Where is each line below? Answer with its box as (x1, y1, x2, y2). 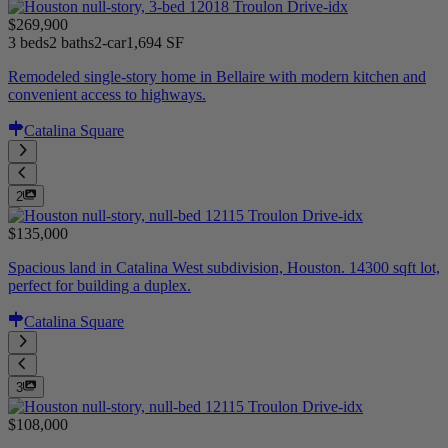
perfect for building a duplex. (8, 277, 191, 295)
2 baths (49, 34, 94, 52)
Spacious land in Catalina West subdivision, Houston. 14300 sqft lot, (8, 259, 440, 277)
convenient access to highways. (8, 86, 206, 104)
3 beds (8, 34, 49, 52)
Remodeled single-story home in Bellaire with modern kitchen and (8, 68, 426, 86)
